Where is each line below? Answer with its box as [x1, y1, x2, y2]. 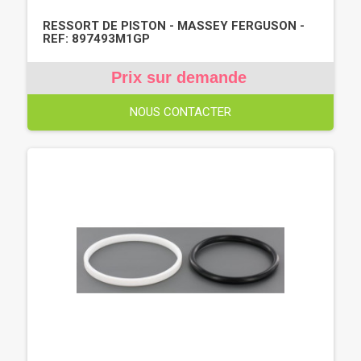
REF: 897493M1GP [43, 31, 150, 46]
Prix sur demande [110, 68, 247, 86]
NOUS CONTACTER [130, 104, 231, 119]
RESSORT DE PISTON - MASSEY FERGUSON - [43, 18, 305, 33]
